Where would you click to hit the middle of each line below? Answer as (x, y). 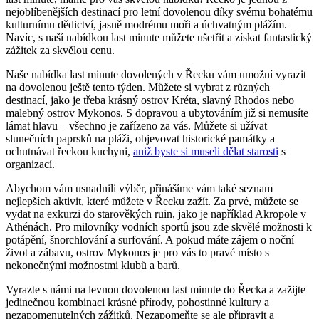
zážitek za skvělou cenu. (60, 51)
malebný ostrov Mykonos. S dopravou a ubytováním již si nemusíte (157, 113)
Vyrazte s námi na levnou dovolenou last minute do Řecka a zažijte (156, 290)
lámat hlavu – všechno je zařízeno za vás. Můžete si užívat (136, 126)
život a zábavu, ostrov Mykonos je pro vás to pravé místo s (137, 253)
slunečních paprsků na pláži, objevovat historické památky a (140, 139)
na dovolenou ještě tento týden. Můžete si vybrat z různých (138, 88)
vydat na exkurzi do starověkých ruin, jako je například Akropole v (156, 214)
